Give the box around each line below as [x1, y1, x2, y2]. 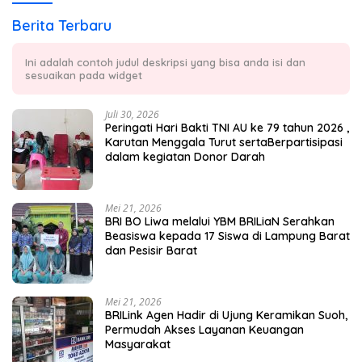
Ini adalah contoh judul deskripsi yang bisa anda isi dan [25, 55, 305, 69]
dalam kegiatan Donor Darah [105, 149, 265, 164]
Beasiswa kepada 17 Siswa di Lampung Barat [105, 228, 350, 243]
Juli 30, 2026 [105, 107, 159, 121]
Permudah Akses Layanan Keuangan [105, 322, 304, 337]
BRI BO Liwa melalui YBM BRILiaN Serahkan [105, 213, 335, 229]
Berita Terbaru [12, 15, 112, 35]
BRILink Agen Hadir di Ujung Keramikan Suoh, [105, 307, 347, 322]
